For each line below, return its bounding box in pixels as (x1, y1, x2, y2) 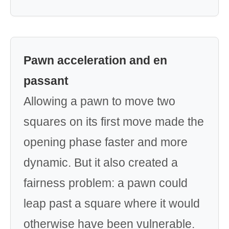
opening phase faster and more (24, 135, 188, 149)
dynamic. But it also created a (24, 156, 178, 169)
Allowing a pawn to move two (24, 95, 175, 108)
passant (24, 74, 68, 87)
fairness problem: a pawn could (24, 176, 188, 190)
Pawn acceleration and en (24, 54, 167, 67)
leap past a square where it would (24, 197, 200, 210)
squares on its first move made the (24, 115, 204, 128)
